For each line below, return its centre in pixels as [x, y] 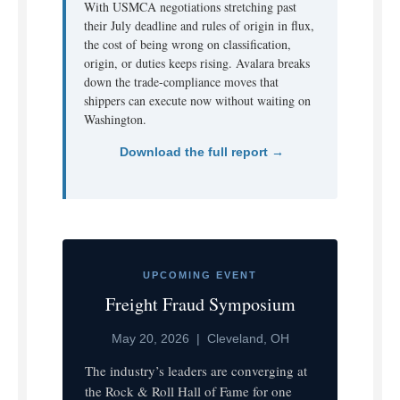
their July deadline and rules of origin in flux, [199, 26]
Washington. [115, 120]
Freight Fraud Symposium [200, 304]
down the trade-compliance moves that [181, 82]
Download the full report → [202, 152]
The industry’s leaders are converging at [196, 371]
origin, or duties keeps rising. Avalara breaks [197, 63]
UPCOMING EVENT [200, 275]
